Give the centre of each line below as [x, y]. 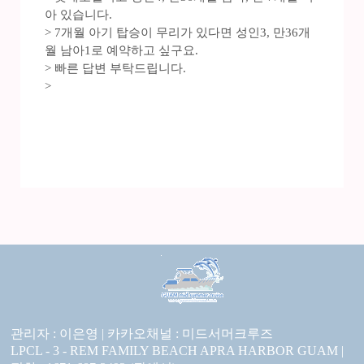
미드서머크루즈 [227, 334]
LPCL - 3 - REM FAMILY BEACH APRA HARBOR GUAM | [177, 351]
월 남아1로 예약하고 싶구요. [121, 51]
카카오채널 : [145, 334]
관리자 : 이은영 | [59, 334]
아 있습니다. [78, 15]
